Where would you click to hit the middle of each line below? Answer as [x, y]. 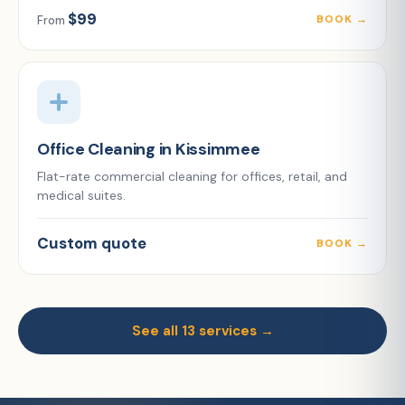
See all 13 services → [202, 331]
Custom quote [92, 243]
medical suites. [81, 195]
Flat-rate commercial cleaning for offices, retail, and [192, 176]
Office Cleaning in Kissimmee [149, 149]
